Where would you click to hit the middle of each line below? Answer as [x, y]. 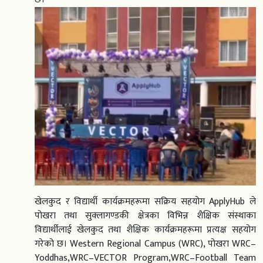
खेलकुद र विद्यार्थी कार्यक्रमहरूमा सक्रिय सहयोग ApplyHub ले [145, 201]
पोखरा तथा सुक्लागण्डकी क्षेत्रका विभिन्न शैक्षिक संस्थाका [145, 215]
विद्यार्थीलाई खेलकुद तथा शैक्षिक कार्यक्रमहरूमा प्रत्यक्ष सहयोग [145, 230]
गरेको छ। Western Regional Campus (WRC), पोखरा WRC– [145, 244]
